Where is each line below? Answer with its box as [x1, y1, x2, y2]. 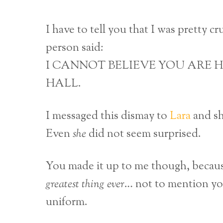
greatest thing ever [46, 176, 124, 193]
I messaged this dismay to [46, 108, 170, 125]
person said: [46, 40, 104, 57]
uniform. [46, 194, 88, 211]
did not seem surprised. [86, 126, 201, 143]
